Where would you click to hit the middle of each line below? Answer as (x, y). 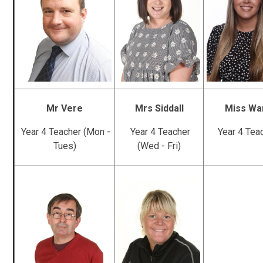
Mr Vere (65, 108)
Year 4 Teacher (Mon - (65, 131)
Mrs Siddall (159, 108)
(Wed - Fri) (159, 146)
